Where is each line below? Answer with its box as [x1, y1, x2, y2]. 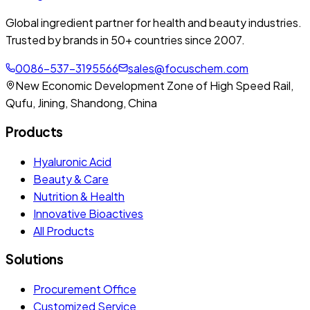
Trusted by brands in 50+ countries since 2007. [6, 33, 245, 48]
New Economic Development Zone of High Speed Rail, [15, 78, 293, 93]
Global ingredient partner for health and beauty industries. [6, 15, 302, 30]
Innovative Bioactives [33, 206, 143, 221]
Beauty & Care [33, 171, 109, 186]
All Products [33, 223, 94, 238]
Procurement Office [33, 282, 136, 296]
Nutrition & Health [33, 188, 125, 203]
